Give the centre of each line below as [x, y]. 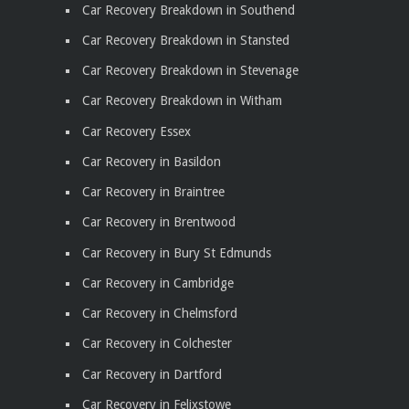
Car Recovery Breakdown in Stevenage [190, 71]
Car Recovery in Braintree [153, 192]
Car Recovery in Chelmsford [160, 314]
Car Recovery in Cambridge [158, 283]
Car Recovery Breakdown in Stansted [186, 40]
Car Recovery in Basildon [152, 161]
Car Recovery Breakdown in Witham [182, 101]
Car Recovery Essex [136, 131]
